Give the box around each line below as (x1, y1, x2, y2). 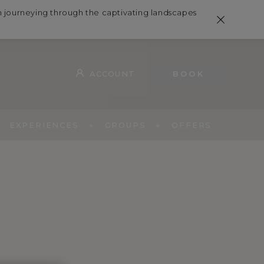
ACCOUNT (89, 68, 135, 78)
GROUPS (104, 120, 146, 130)
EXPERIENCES (9, 120, 79, 130)
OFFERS (171, 120, 212, 130)
